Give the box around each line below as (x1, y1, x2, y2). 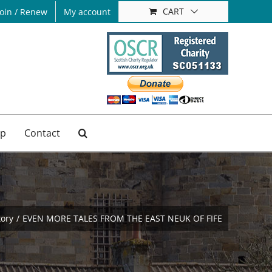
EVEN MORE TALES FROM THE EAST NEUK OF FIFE (22, 212, 222, 225)
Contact (24, 126, 60, 140)
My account (64, 5, 110, 18)
